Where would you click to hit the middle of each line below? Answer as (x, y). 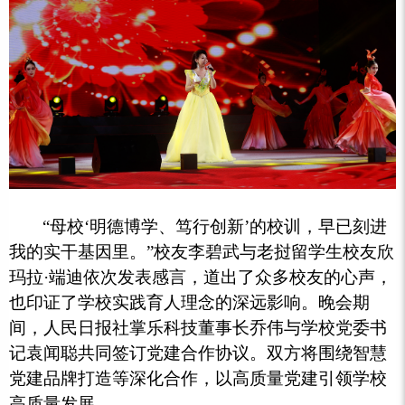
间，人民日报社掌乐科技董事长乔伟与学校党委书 (198, 327)
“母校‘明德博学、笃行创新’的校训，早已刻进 (215, 226)
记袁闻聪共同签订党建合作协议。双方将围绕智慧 (198, 353)
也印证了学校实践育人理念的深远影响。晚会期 (189, 302)
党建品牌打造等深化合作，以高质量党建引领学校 (198, 378)
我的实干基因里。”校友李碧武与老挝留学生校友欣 (202, 251)
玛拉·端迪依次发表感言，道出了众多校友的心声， (201, 277)
